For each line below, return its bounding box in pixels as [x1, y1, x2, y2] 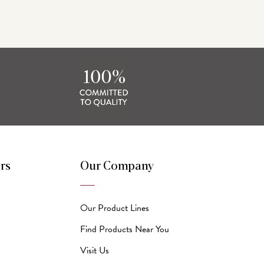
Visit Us [80, 243, 110, 258]
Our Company [80, 160, 155, 172]
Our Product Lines [80, 200, 150, 215]
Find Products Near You [80, 222, 170, 236]
